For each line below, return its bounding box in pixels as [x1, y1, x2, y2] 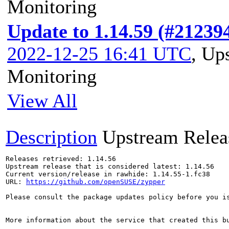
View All [7, 90, 77, 111]
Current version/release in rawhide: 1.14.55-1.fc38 [6, 170, 210, 178]
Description [6, 126, 97, 148]
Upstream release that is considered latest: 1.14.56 [6, 163, 214, 170]
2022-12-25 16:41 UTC [7, 43, 191, 64]
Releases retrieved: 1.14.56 [6, 155, 116, 163]
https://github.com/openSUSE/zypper [26, 178, 165, 186]
